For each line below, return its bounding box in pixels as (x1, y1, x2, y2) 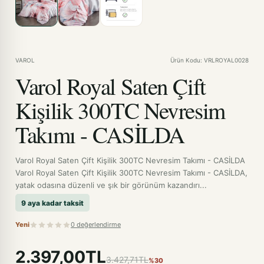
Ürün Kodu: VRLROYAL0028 (170, 57, 249, 64)
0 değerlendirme (71, 220, 121, 229)
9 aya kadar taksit (21, 198, 84, 207)
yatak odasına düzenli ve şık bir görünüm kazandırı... (15, 180, 207, 190)
